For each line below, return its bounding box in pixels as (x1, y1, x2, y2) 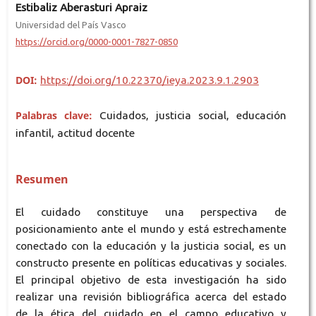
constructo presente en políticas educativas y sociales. (15, 256, 287, 269)
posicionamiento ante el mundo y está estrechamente (15, 222, 287, 235)
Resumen (15, 171, 68, 187)
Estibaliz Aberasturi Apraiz (15, 1, 147, 14)
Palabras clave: (15, 108, 99, 122)
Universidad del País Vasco (15, 20, 126, 30)
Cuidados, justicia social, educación (99, 109, 287, 121)
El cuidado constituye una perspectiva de (15, 205, 287, 218)
